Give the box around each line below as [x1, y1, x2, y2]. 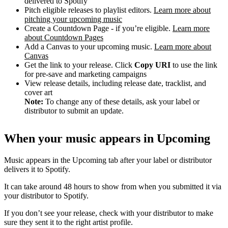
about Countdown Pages [24, 33, 103, 42]
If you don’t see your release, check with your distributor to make [4, 208, 213, 217]
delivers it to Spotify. [4, 164, 70, 174]
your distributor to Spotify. [4, 191, 89, 200]
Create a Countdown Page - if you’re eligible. [24, 23, 173, 33]
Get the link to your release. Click [24, 60, 134, 69]
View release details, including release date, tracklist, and [24, 78, 206, 88]
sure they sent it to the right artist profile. [4, 217, 133, 226]
